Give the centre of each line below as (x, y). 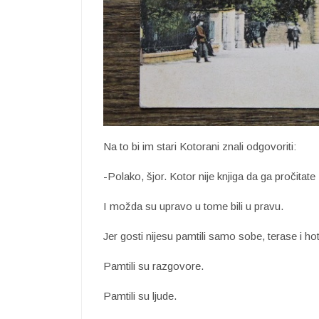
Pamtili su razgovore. (153, 266)
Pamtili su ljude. (140, 296)
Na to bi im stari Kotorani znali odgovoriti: (200, 146)
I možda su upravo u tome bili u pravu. (193, 206)
